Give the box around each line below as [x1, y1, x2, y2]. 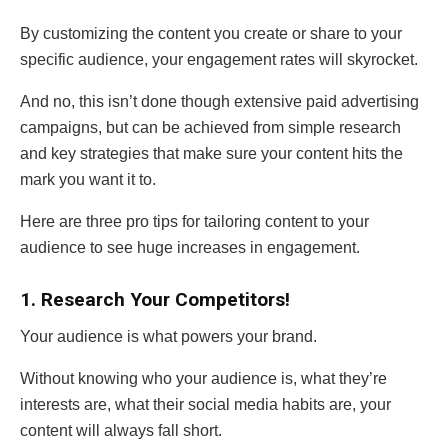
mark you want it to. [20, 170, 156, 188]
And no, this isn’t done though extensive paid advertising [20, 92, 419, 110]
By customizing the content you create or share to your [20, 24, 402, 42]
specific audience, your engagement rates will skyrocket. [20, 50, 422, 68]
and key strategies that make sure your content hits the [20, 144, 403, 162]
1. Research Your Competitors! [20, 288, 290, 312]
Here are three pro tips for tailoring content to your [20, 212, 369, 230]
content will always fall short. [20, 421, 222, 439]
